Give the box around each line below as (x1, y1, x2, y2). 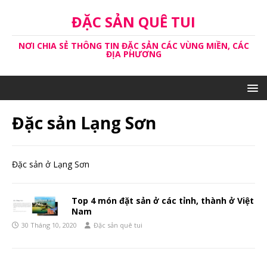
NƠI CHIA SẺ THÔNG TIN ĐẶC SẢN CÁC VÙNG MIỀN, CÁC (18, 40, 249, 51)
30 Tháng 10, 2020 (21, 221, 77, 229)
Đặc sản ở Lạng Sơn (12, 159, 89, 170)
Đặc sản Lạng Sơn (12, 111, 156, 134)
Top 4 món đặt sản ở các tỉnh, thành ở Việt (72, 195, 254, 206)
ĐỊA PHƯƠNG (105, 48, 162, 60)
